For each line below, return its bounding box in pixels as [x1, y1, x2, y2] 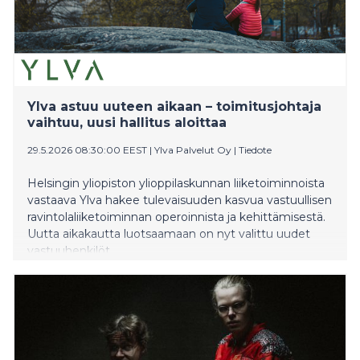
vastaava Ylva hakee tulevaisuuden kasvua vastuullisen [27, 192, 332, 207]
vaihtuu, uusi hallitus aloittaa [27, 114, 227, 130]
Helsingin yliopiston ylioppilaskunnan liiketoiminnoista [27, 175, 325, 190]
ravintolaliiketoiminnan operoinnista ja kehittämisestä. [27, 209, 325, 224]
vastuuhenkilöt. [27, 243, 112, 258]
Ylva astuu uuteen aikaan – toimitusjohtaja [27, 98, 321, 114]
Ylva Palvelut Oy [154, 143, 231, 156]
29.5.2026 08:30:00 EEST [27, 143, 147, 156]
